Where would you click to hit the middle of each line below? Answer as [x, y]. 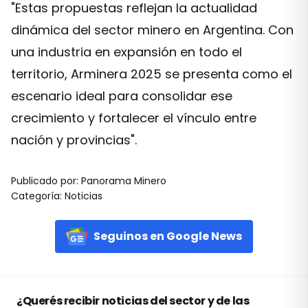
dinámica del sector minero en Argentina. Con [152, 30]
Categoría [35, 196]
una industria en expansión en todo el [126, 52]
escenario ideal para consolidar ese [122, 96]
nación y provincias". [74, 140]
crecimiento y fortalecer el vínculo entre [134, 118]
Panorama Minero [124, 181]
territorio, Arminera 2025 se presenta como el [152, 74]
